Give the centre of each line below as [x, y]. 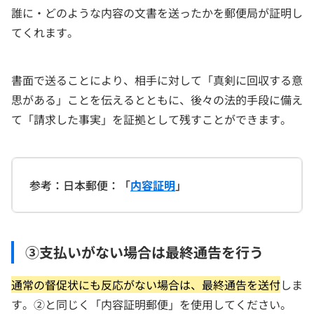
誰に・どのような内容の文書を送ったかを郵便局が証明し [157, 13]
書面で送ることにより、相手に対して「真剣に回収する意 [157, 80]
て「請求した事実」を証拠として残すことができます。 [151, 120]
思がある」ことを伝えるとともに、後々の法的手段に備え [157, 100]
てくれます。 [45, 33]
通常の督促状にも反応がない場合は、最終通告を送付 [146, 285]
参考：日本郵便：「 [80, 185]
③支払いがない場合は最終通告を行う [144, 252]
